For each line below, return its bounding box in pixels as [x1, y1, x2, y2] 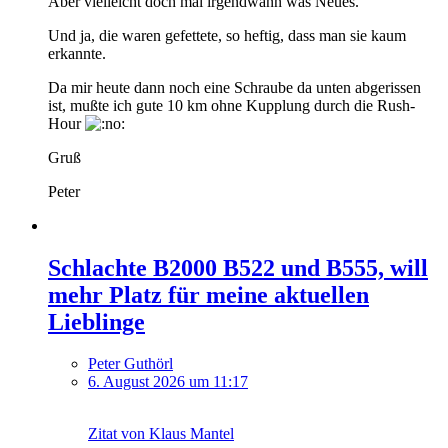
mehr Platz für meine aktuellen [48, 281, 369, 308]
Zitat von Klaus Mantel [88, 425, 234, 443]
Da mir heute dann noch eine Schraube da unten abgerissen [48, 78, 421, 96]
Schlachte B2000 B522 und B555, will [48, 254, 428, 281]
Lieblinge [48, 308, 145, 335]
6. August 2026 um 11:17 [88, 373, 248, 391]
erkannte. [48, 44, 106, 62]
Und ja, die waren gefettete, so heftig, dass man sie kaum [48, 26, 406, 44]
